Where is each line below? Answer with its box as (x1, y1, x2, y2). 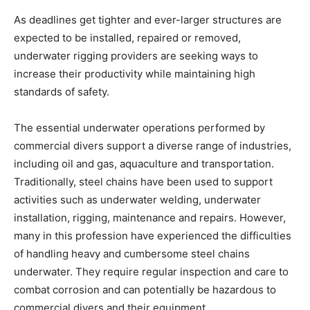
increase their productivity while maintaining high (14, 67, 255, 81)
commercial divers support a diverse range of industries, (14, 139, 291, 153)
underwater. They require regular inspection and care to (14, 265, 289, 279)
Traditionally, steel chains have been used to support (14, 175, 273, 189)
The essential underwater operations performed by (14, 121, 265, 135)
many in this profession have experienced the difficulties (14, 229, 291, 243)
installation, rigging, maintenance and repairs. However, (14, 211, 286, 225)
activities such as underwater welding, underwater (14, 193, 261, 207)
